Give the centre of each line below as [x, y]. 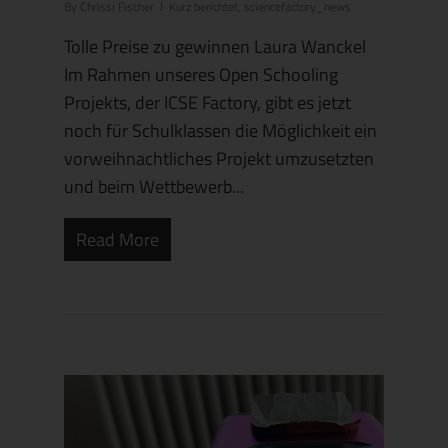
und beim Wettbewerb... [154, 186]
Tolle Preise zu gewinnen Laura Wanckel [215, 46]
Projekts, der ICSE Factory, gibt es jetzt [207, 102]
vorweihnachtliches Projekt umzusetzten [219, 158]
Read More [117, 239]
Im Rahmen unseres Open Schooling [201, 74]
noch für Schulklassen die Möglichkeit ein [220, 130]
